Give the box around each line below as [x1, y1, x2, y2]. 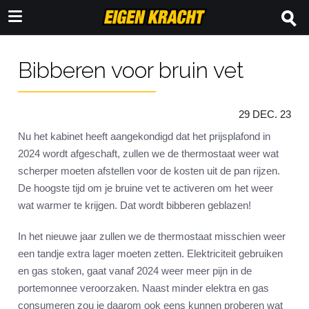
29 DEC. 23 [239, 108, 291, 121]
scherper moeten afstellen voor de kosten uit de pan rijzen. [18, 165, 280, 177]
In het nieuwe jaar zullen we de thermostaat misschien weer [18, 230, 286, 243]
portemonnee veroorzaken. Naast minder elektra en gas [18, 282, 269, 295]
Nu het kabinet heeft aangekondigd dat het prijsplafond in [18, 130, 270, 143]
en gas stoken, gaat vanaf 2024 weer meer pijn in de [18, 265, 252, 277]
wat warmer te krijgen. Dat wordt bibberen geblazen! [18, 199, 251, 212]
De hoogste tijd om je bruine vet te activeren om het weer [18, 182, 273, 195]
